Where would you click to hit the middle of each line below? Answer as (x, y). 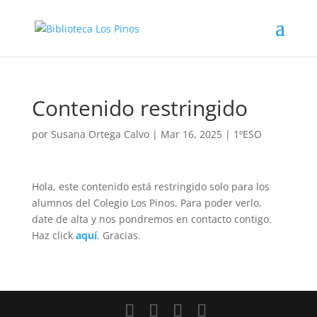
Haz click (53, 235)
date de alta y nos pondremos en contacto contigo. (151, 219)
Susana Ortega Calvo (100, 134)
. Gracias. (119, 235)
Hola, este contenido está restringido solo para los (150, 186)
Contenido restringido (139, 108)
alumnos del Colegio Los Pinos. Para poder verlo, (146, 203)
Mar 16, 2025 (191, 134)
